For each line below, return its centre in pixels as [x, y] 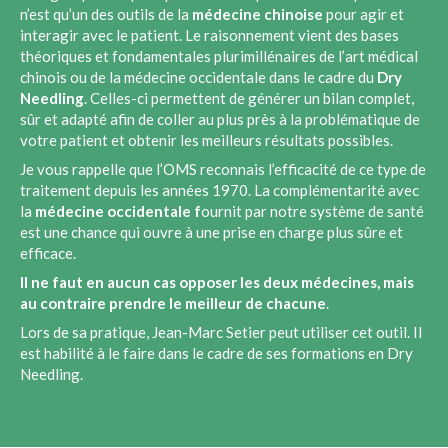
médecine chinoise [259, 14]
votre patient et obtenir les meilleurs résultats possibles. [206, 140]
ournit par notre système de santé [312, 211]
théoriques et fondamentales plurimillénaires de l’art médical [219, 56]
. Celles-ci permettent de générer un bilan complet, [249, 98]
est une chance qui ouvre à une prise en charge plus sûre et [211, 232]
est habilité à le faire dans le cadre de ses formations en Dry [216, 353]
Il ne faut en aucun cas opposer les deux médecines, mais [217, 282]
